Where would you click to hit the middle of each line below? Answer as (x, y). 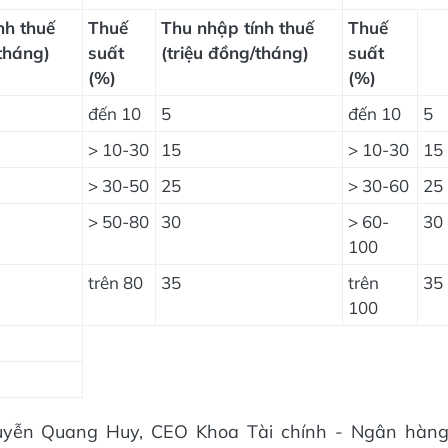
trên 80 (115, 282)
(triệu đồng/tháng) (235, 52)
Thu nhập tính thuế (237, 27)
